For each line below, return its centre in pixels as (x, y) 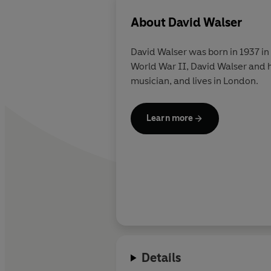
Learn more (170, 119)
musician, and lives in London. (194, 81)
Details (162, 258)
